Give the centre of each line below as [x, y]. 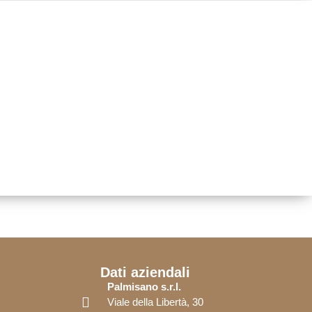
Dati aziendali [145, 272]
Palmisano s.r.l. [144, 287]
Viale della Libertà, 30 [155, 302]
